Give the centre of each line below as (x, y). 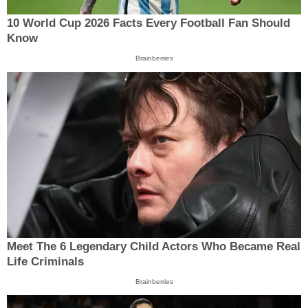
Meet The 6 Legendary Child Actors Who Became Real (154, 246)
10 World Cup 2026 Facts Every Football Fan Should (148, 23)
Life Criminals (45, 261)
